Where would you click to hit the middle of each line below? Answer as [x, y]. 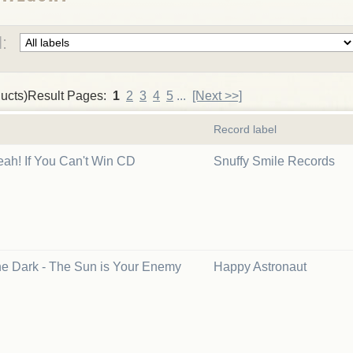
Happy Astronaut [260, 267]
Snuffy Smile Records [274, 161]
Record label [245, 129]
